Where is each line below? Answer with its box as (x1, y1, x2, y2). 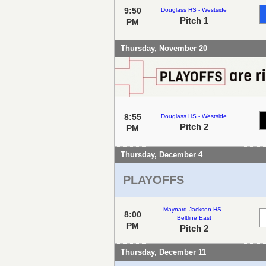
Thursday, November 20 (121, 43, 207, 53)
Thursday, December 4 (121, 150, 202, 159)
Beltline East (176, 214, 211, 221)
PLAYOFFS (123, 173, 184, 186)
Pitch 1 (179, 15, 208, 26)
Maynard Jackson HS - (163, 205, 225, 213)
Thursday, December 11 (121, 247, 206, 256)
